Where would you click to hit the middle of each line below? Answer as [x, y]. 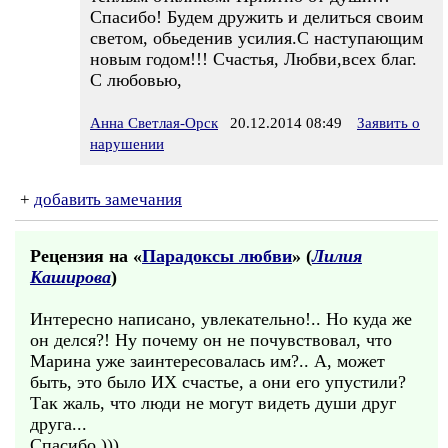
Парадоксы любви [217, 256]
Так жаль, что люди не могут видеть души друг [213, 403]
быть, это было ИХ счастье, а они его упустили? [218, 382]
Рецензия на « [86, 256]
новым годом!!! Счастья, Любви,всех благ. [253, 59]
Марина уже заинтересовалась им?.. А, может [207, 361]
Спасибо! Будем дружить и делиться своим [256, 17]
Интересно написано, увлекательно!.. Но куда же [221, 319]
